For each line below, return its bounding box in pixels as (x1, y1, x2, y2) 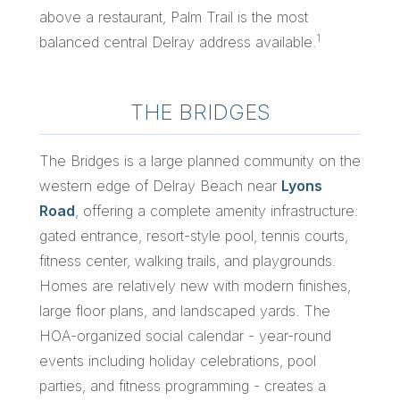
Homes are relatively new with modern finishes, (39, 276, 351, 295)
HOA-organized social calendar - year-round (39, 326, 331, 345)
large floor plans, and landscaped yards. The (39, 301, 330, 320)
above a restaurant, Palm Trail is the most (39, 7, 308, 26)
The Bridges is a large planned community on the (39, 151, 361, 170)
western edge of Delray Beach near (39, 176, 281, 195)
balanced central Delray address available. (39, 32, 316, 51)
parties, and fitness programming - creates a (39, 376, 326, 395)
